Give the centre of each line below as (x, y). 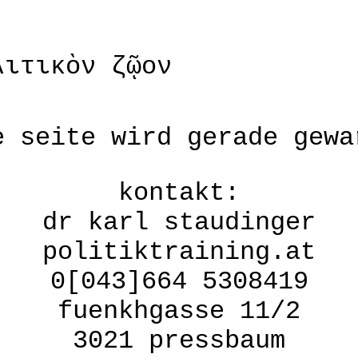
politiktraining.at (179, 253)
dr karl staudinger (179, 223)
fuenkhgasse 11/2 (179, 312)
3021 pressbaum (179, 341)
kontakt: (179, 193)
